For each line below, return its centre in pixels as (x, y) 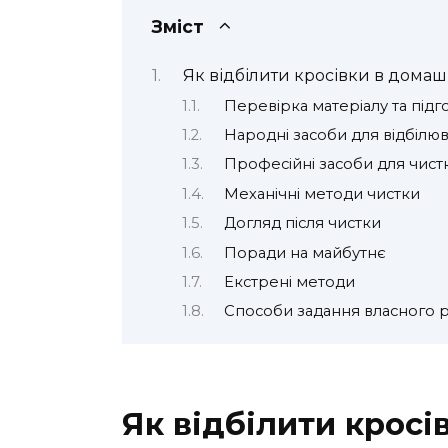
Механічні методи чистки (321, 193)
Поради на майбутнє (304, 252)
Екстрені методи (289, 282)
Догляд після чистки (302, 223)
